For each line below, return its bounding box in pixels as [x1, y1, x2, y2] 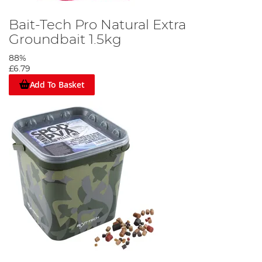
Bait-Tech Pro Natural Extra [9, 18, 186, 32]
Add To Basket [29, 79, 85, 91]
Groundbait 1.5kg [9, 32, 122, 47]
